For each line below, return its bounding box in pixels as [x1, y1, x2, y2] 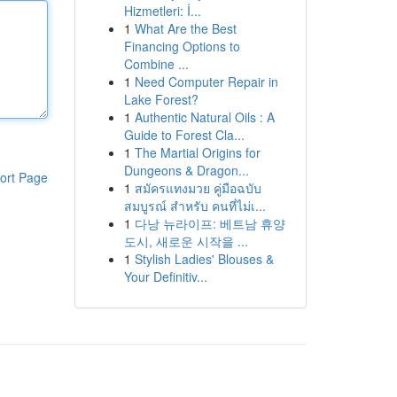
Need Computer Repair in [134, 73, 278, 90]
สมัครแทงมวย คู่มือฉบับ [134, 179, 261, 197]
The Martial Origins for [134, 144, 261, 161]
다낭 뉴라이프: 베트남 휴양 [134, 214, 285, 232]
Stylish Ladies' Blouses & [134, 250, 274, 268]
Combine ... [123, 55, 189, 73]
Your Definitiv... [123, 268, 207, 285]
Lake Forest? [123, 90, 198, 108]
